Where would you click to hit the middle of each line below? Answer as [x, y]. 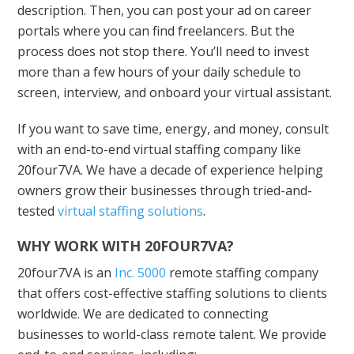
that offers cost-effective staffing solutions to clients [173, 294]
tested [38, 211]
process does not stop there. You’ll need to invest [164, 52]
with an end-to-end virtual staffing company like [160, 150]
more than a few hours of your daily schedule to [160, 72]
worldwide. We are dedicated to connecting [143, 314]
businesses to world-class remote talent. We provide [172, 335]
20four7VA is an [66, 273]
